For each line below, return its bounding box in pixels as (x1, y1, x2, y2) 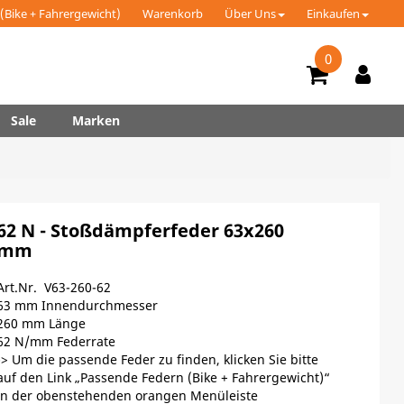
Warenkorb (142, 5, 204, 22)
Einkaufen (307, 5, 361, 22)
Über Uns (225, 5, 277, 22)
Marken (72, 112, 120, 129)
